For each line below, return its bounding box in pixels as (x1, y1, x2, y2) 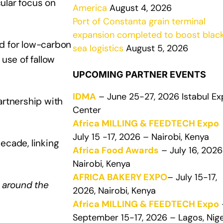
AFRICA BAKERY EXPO (73, 171, 167, 183)
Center (73, 104, 101, 116)
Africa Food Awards (73, 144, 159, 156)
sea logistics (73, 42, 123, 54)
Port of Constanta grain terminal (73, 15, 206, 27)
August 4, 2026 (107, 2, 172, 14)
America (73, 2, 107, 14)
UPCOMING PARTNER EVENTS (73, 69, 206, 80)
